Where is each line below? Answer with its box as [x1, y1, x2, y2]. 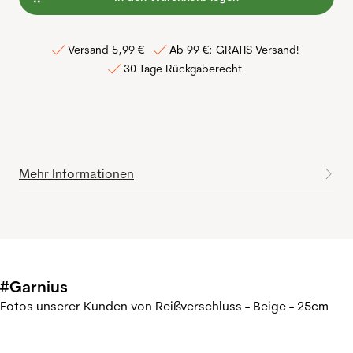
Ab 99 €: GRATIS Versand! [169, 42, 299, 57]
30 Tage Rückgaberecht [124, 61, 242, 76]
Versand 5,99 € [67, 42, 144, 57]
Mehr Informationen [19, 165, 134, 182]
